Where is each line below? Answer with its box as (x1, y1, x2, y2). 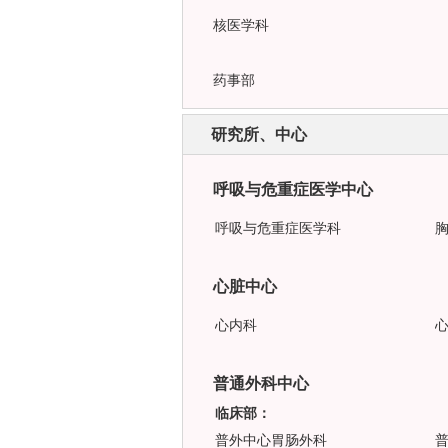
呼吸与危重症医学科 (215, 221, 341, 236)
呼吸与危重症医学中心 (213, 181, 373, 198)
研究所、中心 (211, 126, 307, 143)
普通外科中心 (213, 375, 309, 392)
